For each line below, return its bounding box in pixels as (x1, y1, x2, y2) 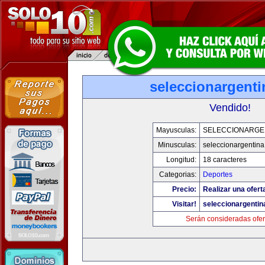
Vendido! (209, 102, 251, 114)
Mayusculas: (156, 126, 196, 134)
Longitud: (166, 156, 196, 164)
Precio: (172, 185, 196, 193)
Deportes (203, 170, 232, 179)
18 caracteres (203, 156, 247, 164)
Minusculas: (158, 141, 196, 149)
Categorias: (159, 170, 196, 179)
